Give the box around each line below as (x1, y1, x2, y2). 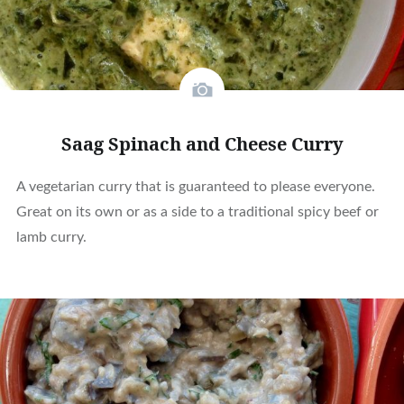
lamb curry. (15, 230, 87, 245)
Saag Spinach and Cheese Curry (60, 132, 344, 157)
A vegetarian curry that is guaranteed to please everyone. (15, 179, 375, 195)
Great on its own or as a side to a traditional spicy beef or (15, 205, 379, 220)
